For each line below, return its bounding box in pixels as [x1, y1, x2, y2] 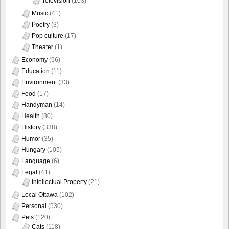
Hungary [21, 146, 45, 153]
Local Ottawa [21, 191, 58, 198]
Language [21, 157, 50, 165]
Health [21, 112, 40, 120]
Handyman [21, 101, 52, 108]
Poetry [32, 20, 50, 28]
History [21, 123, 41, 131]
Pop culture [32, 32, 63, 39]
